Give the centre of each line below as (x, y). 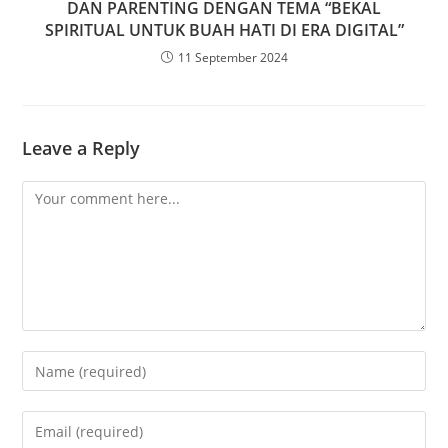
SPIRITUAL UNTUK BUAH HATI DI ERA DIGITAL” (224, 30)
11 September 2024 (232, 58)
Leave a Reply (81, 148)
